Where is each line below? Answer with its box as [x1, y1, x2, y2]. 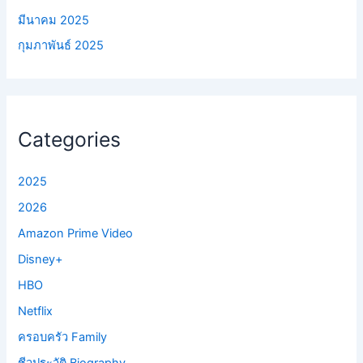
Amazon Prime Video [18, 225, 134, 241]
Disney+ [18, 251, 64, 267]
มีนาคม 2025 [18, 12, 90, 28]
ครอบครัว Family [18, 329, 108, 344]
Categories [18, 126, 122, 152]
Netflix [18, 303, 53, 318]
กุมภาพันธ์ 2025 [18, 38, 105, 53]
